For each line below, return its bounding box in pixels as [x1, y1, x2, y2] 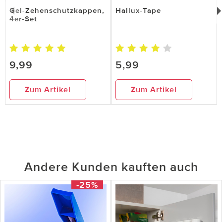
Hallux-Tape [115, 5, 161, 15]
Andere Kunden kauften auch [24, 159, 198, 174]
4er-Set [9, 14, 37, 23]
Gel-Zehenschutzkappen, [9, 5, 105, 15]
